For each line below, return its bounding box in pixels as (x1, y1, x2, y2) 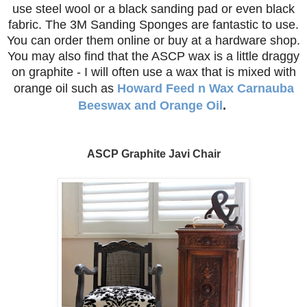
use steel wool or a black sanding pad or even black (12, 2, 295, 16)
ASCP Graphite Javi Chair (86, 148, 221, 160)
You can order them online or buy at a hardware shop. (7, 34, 300, 48)
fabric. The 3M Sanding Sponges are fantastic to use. (8, 18, 299, 32)
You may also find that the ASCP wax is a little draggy (8, 49, 299, 64)
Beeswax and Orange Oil (77, 99, 223, 113)
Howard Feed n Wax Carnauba (116, 82, 294, 96)
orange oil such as (13, 82, 117, 96)
